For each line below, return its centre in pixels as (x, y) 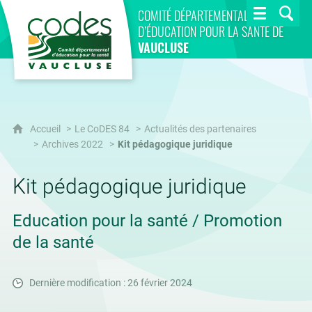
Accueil (46, 129)
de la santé (53, 242)
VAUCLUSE (163, 47)
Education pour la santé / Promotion (147, 221)
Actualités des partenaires (200, 129)
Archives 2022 (72, 145)
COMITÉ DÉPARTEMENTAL (193, 15)
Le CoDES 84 (102, 129)
